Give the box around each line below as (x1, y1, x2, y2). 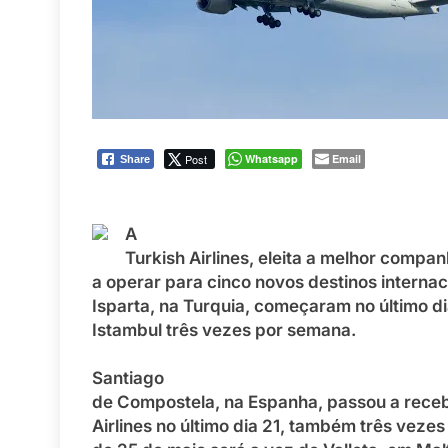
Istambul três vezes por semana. (92, 320, 356, 341)
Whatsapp (245, 151, 298, 167)
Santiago (92, 368, 164, 389)
